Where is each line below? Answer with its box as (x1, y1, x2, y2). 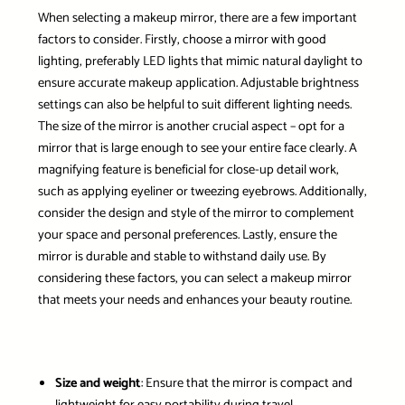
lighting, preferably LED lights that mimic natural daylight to (37, 51, 363, 73)
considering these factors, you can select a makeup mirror (37, 268, 352, 290)
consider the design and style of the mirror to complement (37, 202, 354, 225)
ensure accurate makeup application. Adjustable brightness (37, 72, 359, 95)
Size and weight (54, 372, 141, 395)
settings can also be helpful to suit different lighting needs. (37, 94, 352, 117)
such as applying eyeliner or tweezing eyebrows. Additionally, (37, 181, 367, 203)
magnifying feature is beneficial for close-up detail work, (37, 159, 339, 182)
